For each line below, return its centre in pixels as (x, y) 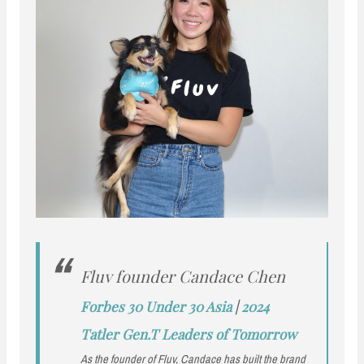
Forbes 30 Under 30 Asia (156, 307)
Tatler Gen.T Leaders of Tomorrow (189, 334)
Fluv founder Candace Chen (183, 276)
